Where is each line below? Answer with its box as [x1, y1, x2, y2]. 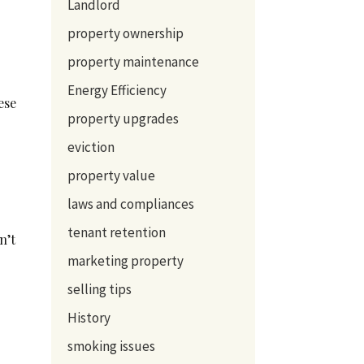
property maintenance [67, 52, 199, 71]
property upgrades [67, 109, 179, 128]
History [67, 308, 110, 327]
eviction [67, 137, 115, 156]
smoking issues [67, 336, 155, 355]
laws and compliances [67, 194, 194, 213]
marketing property [67, 251, 184, 270]
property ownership [67, 24, 184, 42]
